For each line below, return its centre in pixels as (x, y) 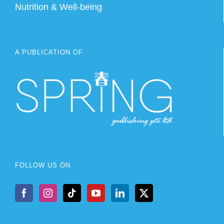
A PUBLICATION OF (49, 52)
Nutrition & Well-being (58, 7)
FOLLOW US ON (43, 165)
